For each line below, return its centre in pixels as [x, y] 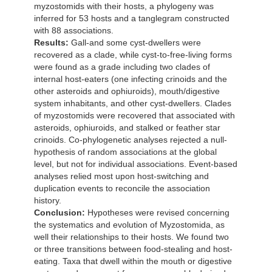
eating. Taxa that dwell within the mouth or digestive [133, 261]
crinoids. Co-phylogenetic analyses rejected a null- [131, 140]
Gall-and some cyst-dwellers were [135, 43]
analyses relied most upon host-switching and [121, 176]
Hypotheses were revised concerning [157, 213]
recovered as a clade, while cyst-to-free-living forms [133, 55]
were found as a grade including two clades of [122, 67]
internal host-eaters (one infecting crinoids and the [131, 79]
